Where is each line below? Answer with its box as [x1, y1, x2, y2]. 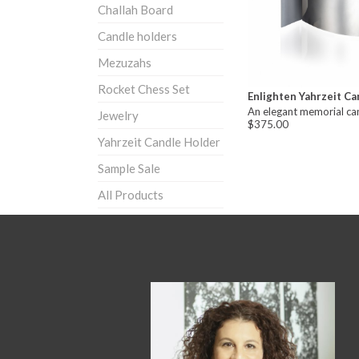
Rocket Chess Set [98, 82, 190, 96]
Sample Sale [98, 161, 160, 175]
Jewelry [98, 108, 139, 123]
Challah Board [98, 2, 173, 17]
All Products [98, 188, 163, 202]
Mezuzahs [98, 55, 151, 70]
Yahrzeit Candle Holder [98, 135, 220, 149]
